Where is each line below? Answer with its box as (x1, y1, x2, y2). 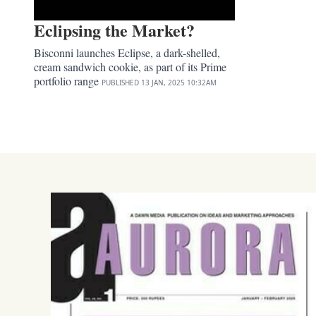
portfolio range (34, 73, 102, 88)
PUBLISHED (102, 77, 139, 87)
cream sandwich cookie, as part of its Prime (34, 59, 226, 74)
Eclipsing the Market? (34, 17, 195, 42)
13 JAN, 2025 (141, 77, 185, 87)
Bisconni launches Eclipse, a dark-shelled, (34, 44, 220, 60)
